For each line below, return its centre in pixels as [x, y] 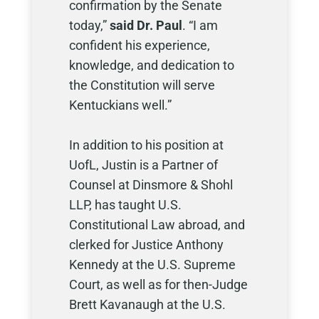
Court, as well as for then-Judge [158, 284]
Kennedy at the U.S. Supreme [152, 265]
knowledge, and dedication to [151, 65]
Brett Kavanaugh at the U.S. [147, 304]
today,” [89, 25]
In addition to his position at [146, 145]
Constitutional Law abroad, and [157, 225]
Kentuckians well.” [120, 105]
